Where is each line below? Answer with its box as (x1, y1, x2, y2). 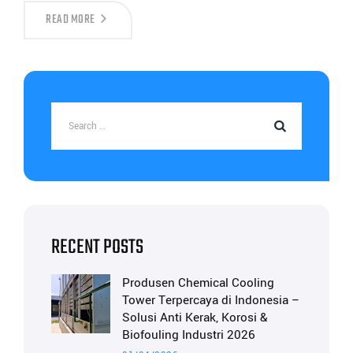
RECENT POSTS (51, 232, 143, 264)
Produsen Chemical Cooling (122, 274, 274, 292)
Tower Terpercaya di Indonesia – (122, 292, 300, 310)
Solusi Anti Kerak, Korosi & (122, 309, 268, 327)
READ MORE (46, 10, 95, 30)
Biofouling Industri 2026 (122, 326, 255, 344)
